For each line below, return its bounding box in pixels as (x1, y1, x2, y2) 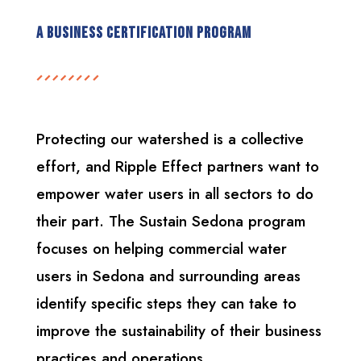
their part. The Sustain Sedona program (35, 210, 305, 232)
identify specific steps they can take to (35, 293, 297, 314)
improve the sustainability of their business (35, 320, 322, 342)
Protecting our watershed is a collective (35, 128, 304, 150)
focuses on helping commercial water (35, 238, 287, 259)
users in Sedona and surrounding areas (35, 265, 301, 287)
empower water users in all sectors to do (35, 183, 313, 205)
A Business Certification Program (35, 23, 251, 43)
